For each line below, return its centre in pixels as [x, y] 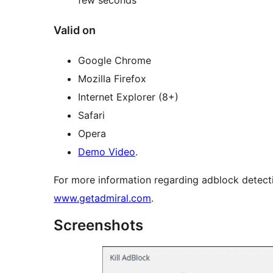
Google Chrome [115, 60]
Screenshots [98, 225]
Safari [91, 115]
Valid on [75, 30]
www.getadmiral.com [102, 198]
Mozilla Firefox [112, 78]
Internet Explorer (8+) [128, 97]
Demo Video [107, 151]
